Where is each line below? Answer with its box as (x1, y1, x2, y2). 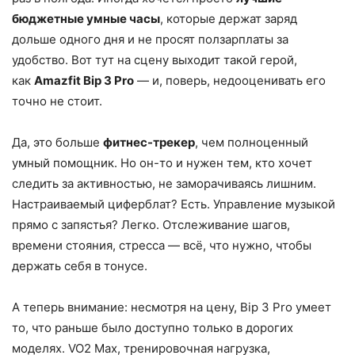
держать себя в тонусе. (12, 258, 147, 274)
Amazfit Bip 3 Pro (34, 73, 134, 89)
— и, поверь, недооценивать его (134, 73, 326, 89)
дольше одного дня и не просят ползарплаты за (12, 32, 288, 48)
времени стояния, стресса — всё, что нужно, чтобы (12, 238, 311, 254)
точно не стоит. (12, 94, 102, 109)
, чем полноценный (195, 135, 308, 151)
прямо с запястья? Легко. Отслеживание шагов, (12, 217, 290, 233)
